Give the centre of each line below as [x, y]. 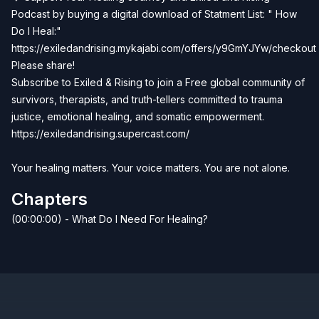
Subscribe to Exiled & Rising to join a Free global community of [158, 82]
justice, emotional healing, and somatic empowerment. [138, 116]
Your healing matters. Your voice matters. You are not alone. [151, 168]
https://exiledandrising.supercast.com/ [102, 134]
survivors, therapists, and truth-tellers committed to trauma [147, 99]
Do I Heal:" [36, 31]
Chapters [49, 199]
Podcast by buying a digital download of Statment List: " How [154, 14]
